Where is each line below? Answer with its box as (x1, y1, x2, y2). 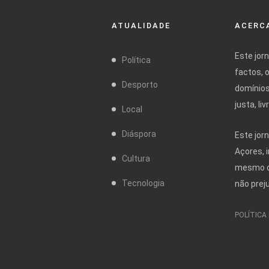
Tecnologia (122, 178, 165, 188)
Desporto (122, 79, 159, 89)
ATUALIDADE (112, 20, 171, 30)
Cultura (122, 153, 151, 163)
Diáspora (122, 128, 157, 139)
